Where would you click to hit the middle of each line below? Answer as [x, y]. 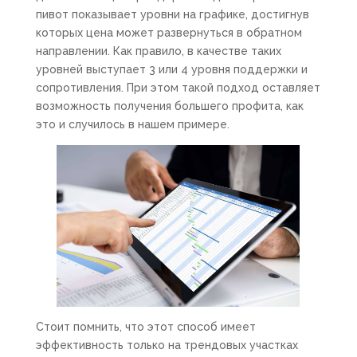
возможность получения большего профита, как [169, 106]
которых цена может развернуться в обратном [169, 33]
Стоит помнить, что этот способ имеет [145, 327]
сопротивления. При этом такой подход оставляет [178, 88]
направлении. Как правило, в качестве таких [158, 51]
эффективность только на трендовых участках [167, 345]
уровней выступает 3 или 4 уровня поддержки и [171, 69]
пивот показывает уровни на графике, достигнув [172, 14]
